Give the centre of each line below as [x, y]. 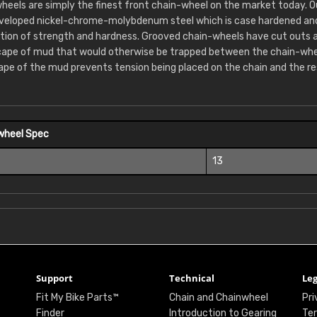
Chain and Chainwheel [218, 298]
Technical [191, 278]
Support [54, 278]
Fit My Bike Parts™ [77, 298]
